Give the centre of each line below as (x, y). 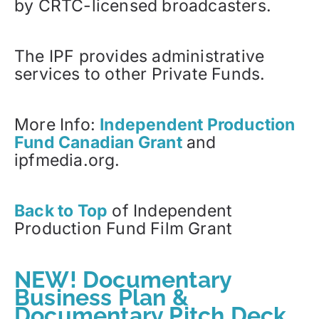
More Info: (57, 125)
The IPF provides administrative (140, 57)
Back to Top (61, 211)
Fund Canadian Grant (98, 143)
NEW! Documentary (123, 280)
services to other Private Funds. (140, 74)
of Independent (170, 211)
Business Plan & (101, 298)
